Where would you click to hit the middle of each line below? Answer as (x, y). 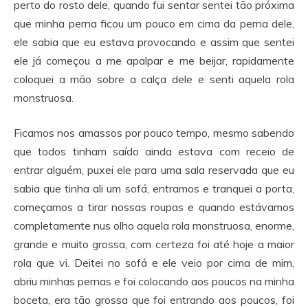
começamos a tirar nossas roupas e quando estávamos (154, 207)
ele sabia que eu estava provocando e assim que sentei (154, 42)
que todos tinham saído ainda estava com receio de (154, 151)
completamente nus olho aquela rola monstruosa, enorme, (154, 225)
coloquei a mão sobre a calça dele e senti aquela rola (154, 79)
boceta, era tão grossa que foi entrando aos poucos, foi (154, 300)
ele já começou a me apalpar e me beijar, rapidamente (154, 60)
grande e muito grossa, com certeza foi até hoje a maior (154, 244)
